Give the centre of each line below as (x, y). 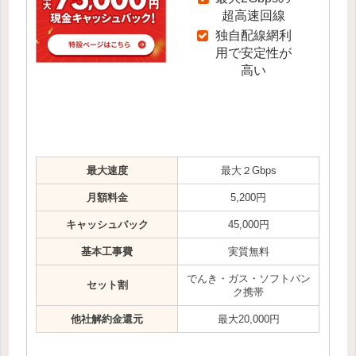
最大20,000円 (248, 319)
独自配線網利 (253, 36)
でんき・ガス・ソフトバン (248, 278)
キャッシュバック (107, 224)
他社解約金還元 (107, 319)
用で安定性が (253, 53)
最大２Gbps (248, 170)
